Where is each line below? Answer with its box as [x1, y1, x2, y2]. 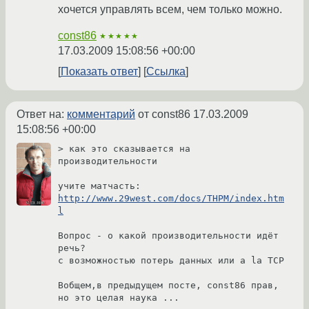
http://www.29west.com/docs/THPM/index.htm [58, 193, 284, 204]
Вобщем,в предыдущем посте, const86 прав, [58, 280, 279, 291]
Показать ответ [61, 66, 138, 78]
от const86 [135, 108, 193, 121]
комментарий [67, 108, 135, 121]
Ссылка [146, 66, 186, 78]
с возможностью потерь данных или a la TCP [58, 255, 284, 266]
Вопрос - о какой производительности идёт [58, 230, 279, 241]
